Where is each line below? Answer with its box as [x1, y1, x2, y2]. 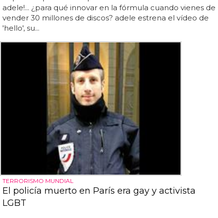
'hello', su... [2, 23, 39, 33]
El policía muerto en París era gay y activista [2, 185, 196, 196]
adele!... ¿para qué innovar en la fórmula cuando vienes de [2, 2, 216, 12]
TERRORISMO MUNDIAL [2, 177, 73, 184]
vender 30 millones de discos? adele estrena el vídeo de [2, 13, 209, 22]
